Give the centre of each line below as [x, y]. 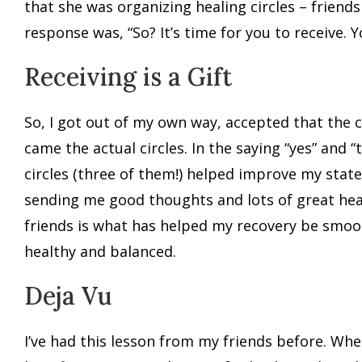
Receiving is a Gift [128, 77]
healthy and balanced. [100, 251]
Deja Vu [68, 296]
